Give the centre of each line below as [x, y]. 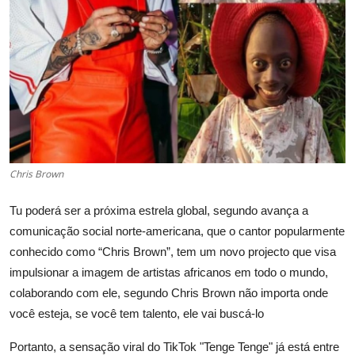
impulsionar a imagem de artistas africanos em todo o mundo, [169, 272]
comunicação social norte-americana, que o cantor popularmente [177, 231]
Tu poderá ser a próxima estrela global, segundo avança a [159, 210]
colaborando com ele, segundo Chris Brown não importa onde [169, 292]
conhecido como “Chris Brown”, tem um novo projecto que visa [173, 251]
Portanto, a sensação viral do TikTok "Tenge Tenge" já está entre [174, 346]
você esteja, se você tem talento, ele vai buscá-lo [137, 313]
